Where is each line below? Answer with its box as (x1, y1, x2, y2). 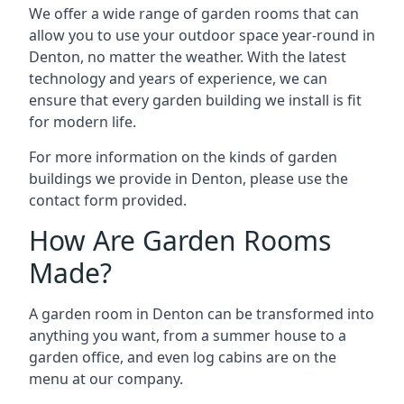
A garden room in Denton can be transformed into (29, 303, 374, 324)
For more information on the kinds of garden (29, 146, 337, 167)
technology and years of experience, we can (29, 68, 327, 88)
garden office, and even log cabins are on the (29, 346, 336, 367)
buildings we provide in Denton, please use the (29, 168, 348, 188)
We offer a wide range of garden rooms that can (29, 3, 359, 23)
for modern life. (29, 111, 136, 132)
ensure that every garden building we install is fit (29, 89, 362, 110)
